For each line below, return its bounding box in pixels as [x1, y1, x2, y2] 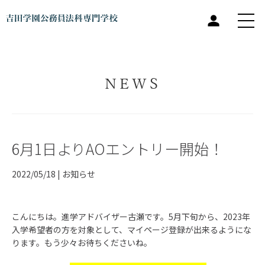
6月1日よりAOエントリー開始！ [12, 138, 224, 159]
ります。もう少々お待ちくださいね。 [12, 237, 152, 248]
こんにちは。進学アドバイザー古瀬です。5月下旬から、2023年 [12, 211, 250, 222]
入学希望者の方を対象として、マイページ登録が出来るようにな [12, 224, 251, 235]
